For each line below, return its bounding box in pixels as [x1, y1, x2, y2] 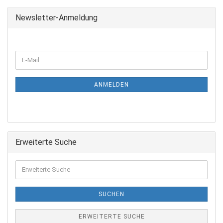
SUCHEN [99, 190, 124, 198]
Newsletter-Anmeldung [15, 12, 98, 22]
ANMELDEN [94, 81, 129, 88]
